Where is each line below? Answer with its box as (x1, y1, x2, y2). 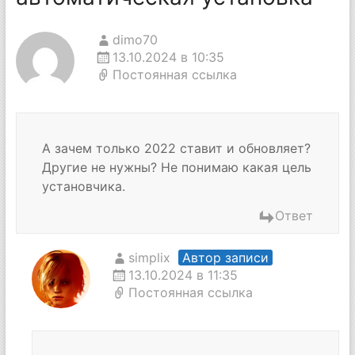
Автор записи (181, 250, 269, 265)
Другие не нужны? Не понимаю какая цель (41, 159, 311, 175)
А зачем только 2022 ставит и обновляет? (41, 140, 311, 156)
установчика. (41, 178, 125, 194)
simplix (128, 250, 170, 265)
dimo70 (112, 32, 158, 48)
